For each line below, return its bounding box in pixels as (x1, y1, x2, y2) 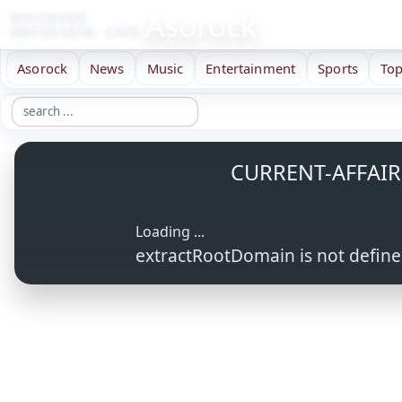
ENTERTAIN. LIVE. (12, 23, 145, 40)
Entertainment (205, 58, 296, 77)
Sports (318, 58, 358, 77)
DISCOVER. (12, 10, 93, 27)
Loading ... (135, 222, 205, 242)
